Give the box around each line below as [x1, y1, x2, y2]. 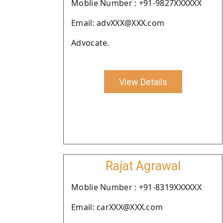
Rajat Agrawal [105, 159, 181, 173]
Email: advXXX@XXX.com [71, 17, 165, 28]
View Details [118, 76, 167, 87]
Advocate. [71, 37, 110, 48]
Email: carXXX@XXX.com [71, 202, 163, 213]
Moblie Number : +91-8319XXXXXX [71, 182, 202, 193]
